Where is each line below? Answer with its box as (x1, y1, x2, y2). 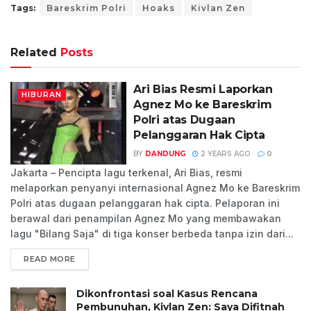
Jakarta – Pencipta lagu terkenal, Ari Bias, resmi (10, 166, 242, 178)
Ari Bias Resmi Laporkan (133, 82, 273, 96)
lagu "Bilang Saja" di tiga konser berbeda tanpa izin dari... (10, 227, 294, 239)
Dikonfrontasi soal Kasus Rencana (76, 287, 258, 300)
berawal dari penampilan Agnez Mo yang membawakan (10, 212, 281, 224)
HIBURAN (22, 89, 62, 99)
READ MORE (24, 253, 76, 264)
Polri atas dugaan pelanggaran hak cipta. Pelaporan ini (10, 196, 280, 209)
